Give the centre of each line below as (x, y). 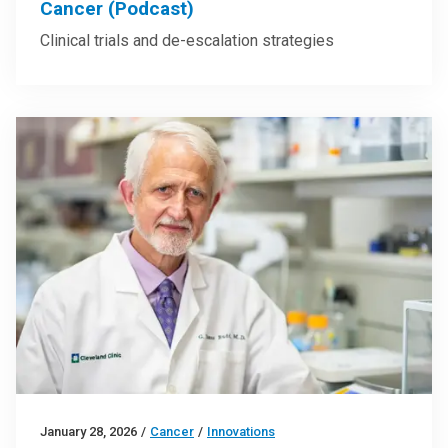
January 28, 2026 (88, 432)
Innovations (241, 432)
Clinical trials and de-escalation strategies (187, 40)
